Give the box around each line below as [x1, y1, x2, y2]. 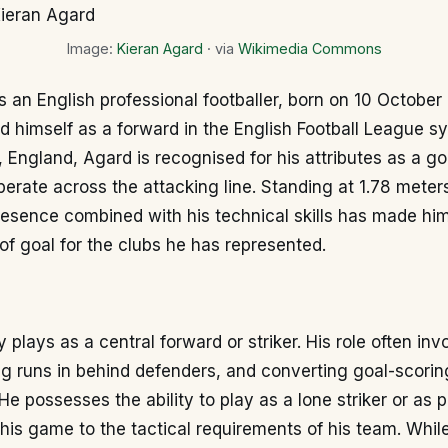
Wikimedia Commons [237, 39, 382, 57]
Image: [66, 39, 117, 57]
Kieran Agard [116, 39, 203, 57]
